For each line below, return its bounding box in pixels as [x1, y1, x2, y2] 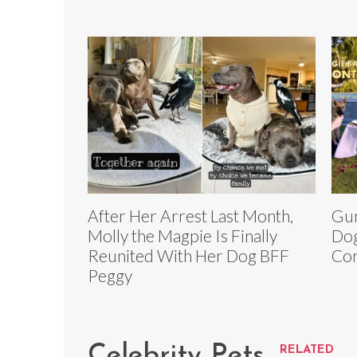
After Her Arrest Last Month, [88, 206, 293, 226]
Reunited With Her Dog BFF [88, 245, 289, 266]
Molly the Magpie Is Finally [88, 226, 277, 246]
